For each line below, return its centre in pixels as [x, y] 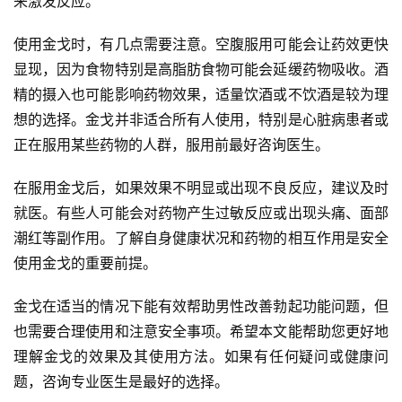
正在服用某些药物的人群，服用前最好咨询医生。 [171, 144]
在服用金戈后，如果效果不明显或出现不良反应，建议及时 [201, 188]
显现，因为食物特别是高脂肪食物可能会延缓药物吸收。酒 [201, 69]
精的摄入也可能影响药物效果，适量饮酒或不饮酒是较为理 [201, 94]
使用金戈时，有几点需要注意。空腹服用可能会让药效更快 [201, 44]
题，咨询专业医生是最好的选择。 [121, 381]
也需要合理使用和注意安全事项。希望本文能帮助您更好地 [201, 331]
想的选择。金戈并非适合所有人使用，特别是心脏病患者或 [201, 119]
